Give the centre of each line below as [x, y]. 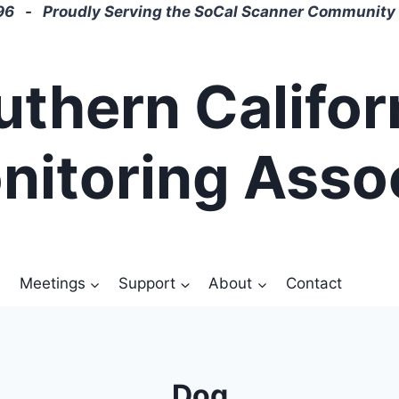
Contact [313, 283]
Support [147, 283]
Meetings [52, 283]
